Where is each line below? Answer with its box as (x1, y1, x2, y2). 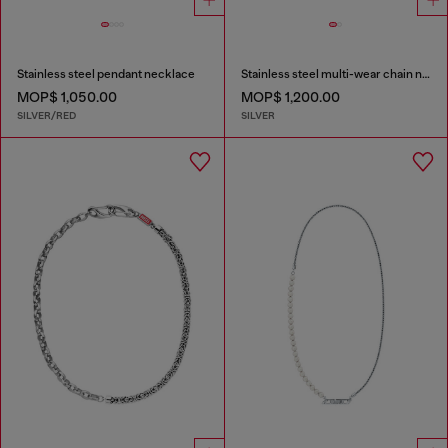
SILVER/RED (17, 108, 76, 122)
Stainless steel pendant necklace (17, 67, 195, 82)
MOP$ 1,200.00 (240, 89, 340, 106)
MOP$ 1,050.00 (17, 89, 117, 106)
